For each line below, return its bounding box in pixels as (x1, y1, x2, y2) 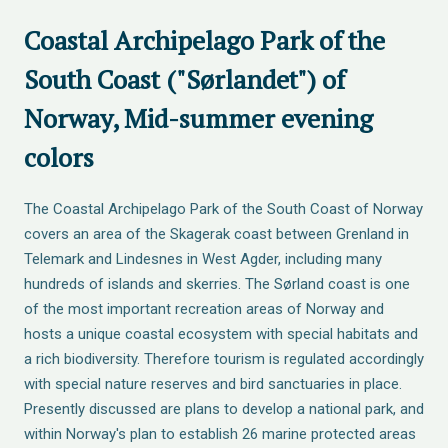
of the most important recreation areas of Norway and (24, 300, 384, 318)
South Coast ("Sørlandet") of (24, 62, 345, 96)
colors (24, 140, 94, 174)
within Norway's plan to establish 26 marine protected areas (24, 425, 416, 443)
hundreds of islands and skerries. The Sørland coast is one (24, 275, 410, 293)
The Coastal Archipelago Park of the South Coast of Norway (24, 200, 423, 218)
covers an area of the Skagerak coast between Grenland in (24, 225, 409, 243)
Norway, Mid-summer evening (24, 101, 373, 135)
